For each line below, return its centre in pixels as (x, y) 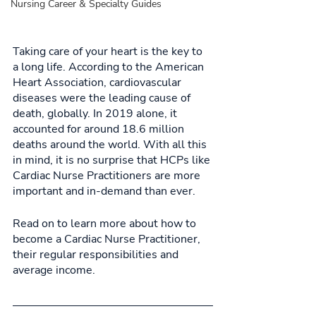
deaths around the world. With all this (111, 145)
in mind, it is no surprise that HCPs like (113, 160)
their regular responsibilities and (97, 255)
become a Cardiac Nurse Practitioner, (108, 239)
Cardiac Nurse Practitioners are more (108, 176)
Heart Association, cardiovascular (98, 83)
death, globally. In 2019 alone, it (96, 114)
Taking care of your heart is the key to (109, 52)
